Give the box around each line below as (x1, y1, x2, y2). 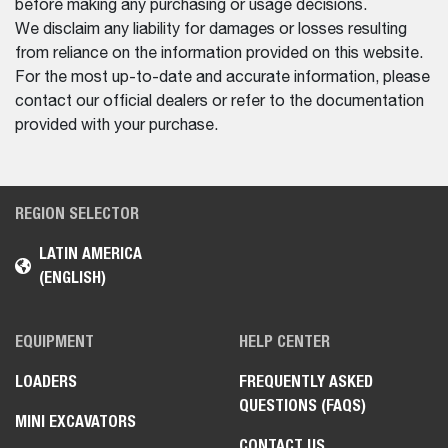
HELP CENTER (239, 331, 330, 351)
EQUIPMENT (15, 331, 94, 351)
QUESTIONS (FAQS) (239, 395, 366, 415)
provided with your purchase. (15, 117, 218, 134)
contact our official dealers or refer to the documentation (15, 93, 424, 110)
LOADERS (15, 371, 77, 391)
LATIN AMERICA (39, 243, 142, 263)
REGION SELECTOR (15, 203, 139, 223)
